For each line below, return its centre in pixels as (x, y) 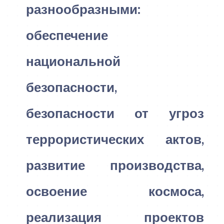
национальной (73, 61)
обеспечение (67, 35)
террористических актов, (115, 139)
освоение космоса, (115, 191)
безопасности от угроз (115, 113)
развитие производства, (115, 165)
